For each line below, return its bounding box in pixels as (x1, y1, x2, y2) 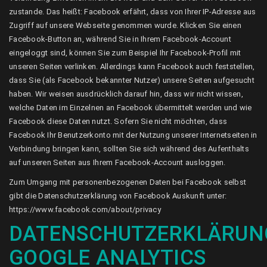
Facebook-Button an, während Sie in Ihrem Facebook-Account (9, 35, 231, 44)
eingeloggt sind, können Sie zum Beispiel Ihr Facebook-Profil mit (9, 48, 241, 57)
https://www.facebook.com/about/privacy (9, 205, 161, 214)
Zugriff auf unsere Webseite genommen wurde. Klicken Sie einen (9, 21, 241, 30)
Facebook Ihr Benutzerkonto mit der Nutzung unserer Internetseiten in (9, 131, 257, 139)
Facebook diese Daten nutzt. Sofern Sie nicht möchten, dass (9, 117, 228, 126)
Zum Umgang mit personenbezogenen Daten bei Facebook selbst (9, 178, 247, 187)
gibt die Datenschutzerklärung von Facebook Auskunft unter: (9, 191, 227, 200)
